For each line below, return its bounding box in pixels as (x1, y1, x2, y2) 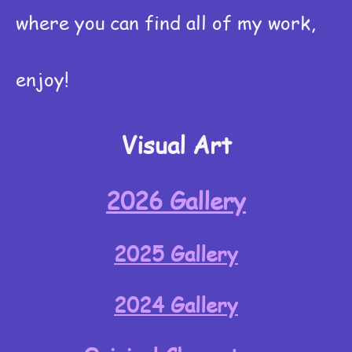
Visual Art (120, 128, 232, 162)
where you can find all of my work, (16, 9, 316, 36)
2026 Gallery (106, 184, 246, 218)
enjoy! (16, 66, 69, 93)
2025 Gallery (114, 240, 238, 269)
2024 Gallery (114, 291, 238, 320)
